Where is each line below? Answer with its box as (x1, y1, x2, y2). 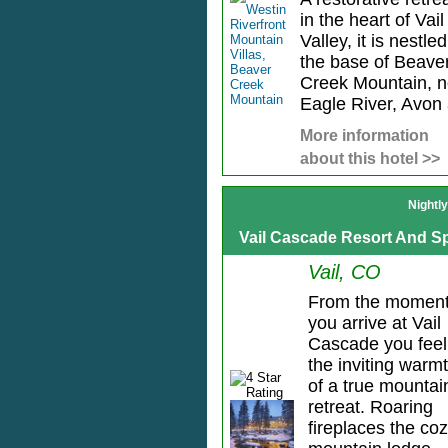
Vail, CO (307, 261, 381, 284)
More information (299, 127, 429, 145)
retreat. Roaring (307, 397, 433, 418)
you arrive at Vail (307, 313, 441, 334)
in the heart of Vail (299, 10, 444, 31)
